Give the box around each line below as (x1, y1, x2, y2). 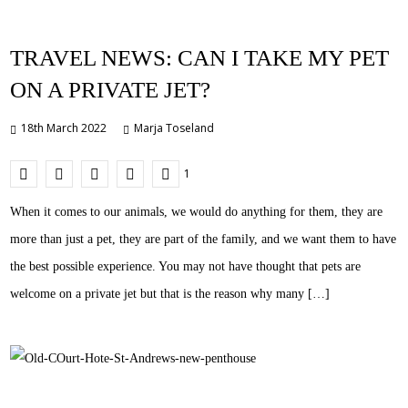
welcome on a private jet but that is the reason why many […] (10, 287, 331, 301)
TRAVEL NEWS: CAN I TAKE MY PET (10, 46, 390, 70)
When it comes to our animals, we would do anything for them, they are (10, 205, 383, 219)
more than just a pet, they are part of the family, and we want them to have (10, 232, 397, 246)
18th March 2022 (21, 120, 107, 136)
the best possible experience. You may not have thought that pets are (10, 260, 362, 273)
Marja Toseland (134, 120, 215, 136)
